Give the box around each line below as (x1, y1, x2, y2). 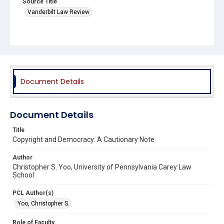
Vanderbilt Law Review (27, 8, 89, 15)
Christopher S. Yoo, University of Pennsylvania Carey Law (12, 162, 191, 171)
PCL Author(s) (12, 189, 53, 196)
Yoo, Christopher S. (17, 199, 69, 207)
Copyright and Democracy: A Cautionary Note (12, 135, 154, 143)
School (12, 170, 34, 179)
